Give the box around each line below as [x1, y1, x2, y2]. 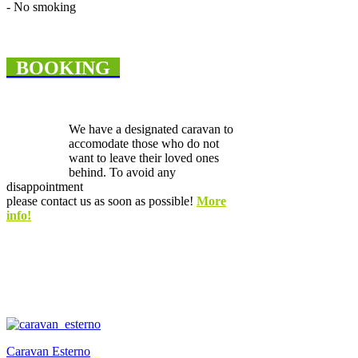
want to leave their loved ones [69, 151, 219, 165]
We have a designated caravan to [69, 122, 233, 137]
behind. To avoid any [69, 165, 176, 180]
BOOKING [6, 58, 110, 79]
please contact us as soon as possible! [6, 194, 197, 209]
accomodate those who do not [69, 137, 219, 151]
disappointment [6, 180, 83, 194]
